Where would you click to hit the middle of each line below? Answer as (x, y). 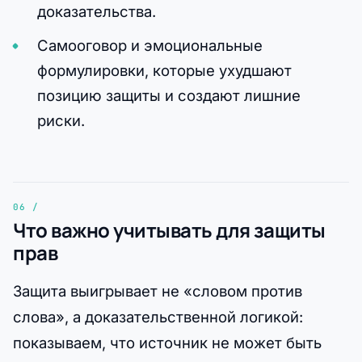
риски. (61, 120)
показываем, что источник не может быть (167, 342)
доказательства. (96, 11)
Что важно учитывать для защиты (169, 229)
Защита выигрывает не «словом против (158, 290)
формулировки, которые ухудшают (164, 70)
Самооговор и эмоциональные (149, 45)
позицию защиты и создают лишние (168, 95)
